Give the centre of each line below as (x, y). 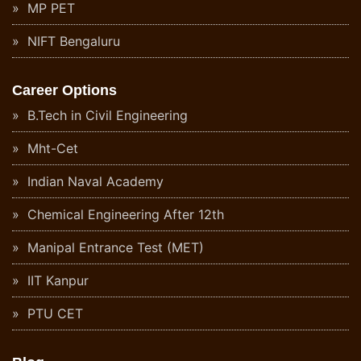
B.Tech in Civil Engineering (106, 116)
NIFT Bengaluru (72, 41)
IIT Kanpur (56, 281)
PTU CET (53, 314)
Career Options (64, 91)
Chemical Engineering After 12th (124, 215)
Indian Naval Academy (93, 182)
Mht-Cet (51, 149)
